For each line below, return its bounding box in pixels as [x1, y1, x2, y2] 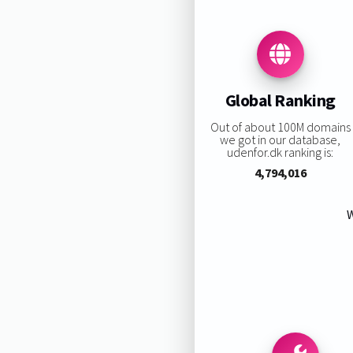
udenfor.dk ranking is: [227, 143, 334, 160]
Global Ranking [225, 89, 336, 112]
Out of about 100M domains [210, 118, 351, 135]
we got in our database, [220, 131, 341, 147]
